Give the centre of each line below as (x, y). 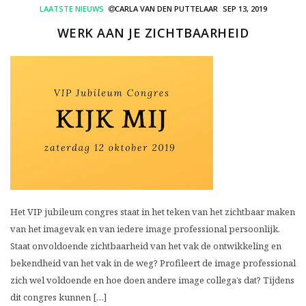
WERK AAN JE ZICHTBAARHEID (153, 33)
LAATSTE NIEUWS (71, 9)
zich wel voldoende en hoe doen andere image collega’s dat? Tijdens (152, 280)
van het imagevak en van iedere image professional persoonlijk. (145, 229)
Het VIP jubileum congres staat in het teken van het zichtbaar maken (153, 212)
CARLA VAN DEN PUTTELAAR (166, 9)
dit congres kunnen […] (58, 297)
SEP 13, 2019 (245, 9)
